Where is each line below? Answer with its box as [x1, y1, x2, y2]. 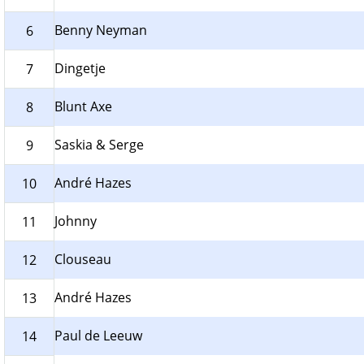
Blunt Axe [54, 97, 112, 116]
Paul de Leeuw [54, 327, 142, 345]
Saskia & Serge [54, 136, 144, 154]
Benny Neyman [54, 21, 147, 40]
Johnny [54, 212, 97, 231]
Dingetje [54, 59, 106, 78]
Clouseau [54, 250, 111, 269]
